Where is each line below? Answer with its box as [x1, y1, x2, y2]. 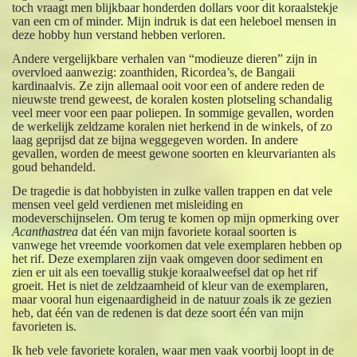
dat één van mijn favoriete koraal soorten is [78, 224, 297, 238]
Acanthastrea [12, 224, 79, 238]
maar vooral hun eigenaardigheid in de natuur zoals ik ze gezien [12, 292, 332, 306]
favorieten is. [12, 319, 77, 333]
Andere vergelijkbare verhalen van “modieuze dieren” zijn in [12, 51, 318, 65]
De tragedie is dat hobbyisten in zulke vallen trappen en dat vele [12, 183, 333, 198]
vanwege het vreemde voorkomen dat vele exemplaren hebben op [12, 237, 343, 252]
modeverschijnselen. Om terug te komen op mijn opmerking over [12, 210, 339, 225]
